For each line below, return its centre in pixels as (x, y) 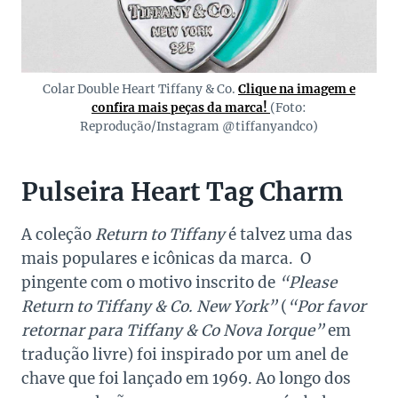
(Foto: (288, 108)
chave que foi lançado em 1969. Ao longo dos (186, 379)
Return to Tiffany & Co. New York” (149, 307)
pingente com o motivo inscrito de (150, 283)
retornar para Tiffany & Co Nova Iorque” (173, 331)
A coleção (58, 235)
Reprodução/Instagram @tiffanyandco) (199, 127)
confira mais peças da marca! (179, 108)
